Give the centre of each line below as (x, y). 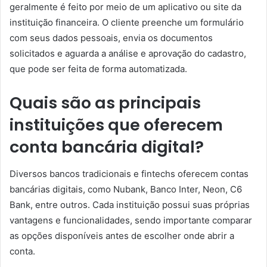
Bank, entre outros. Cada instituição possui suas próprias (130, 204)
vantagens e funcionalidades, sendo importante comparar (131, 220)
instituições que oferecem (116, 125)
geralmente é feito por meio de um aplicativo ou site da (125, 7)
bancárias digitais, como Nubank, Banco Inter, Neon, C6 (126, 189)
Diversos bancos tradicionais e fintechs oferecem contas (129, 173)
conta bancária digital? (107, 147)
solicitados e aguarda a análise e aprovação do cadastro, (128, 53)
